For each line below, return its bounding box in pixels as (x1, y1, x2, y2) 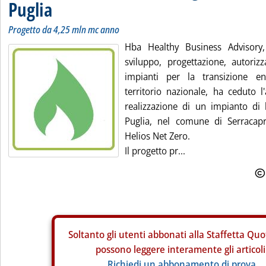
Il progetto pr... (125, 144, 185, 157)
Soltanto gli (68, 228, 119, 241)
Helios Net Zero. (125, 129, 190, 142)
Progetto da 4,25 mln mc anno (8, 23, 119, 36)
